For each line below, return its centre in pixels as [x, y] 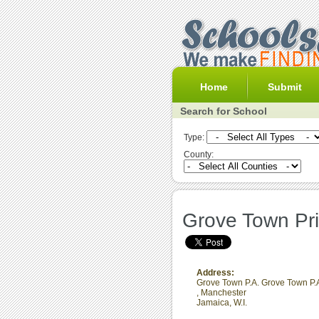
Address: [215, 273]
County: [199, 155]
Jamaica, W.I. [222, 303]
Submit [285, 87]
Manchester [224, 293]
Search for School [224, 111]
